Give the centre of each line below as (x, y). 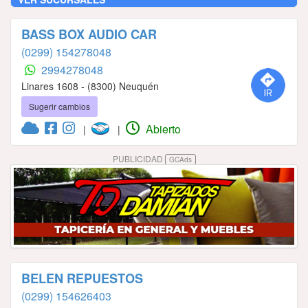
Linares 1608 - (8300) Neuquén (90, 86)
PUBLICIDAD (139, 158)
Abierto (162, 129)
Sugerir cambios (59, 106)
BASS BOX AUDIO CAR (89, 34)
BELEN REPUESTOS (82, 279)
